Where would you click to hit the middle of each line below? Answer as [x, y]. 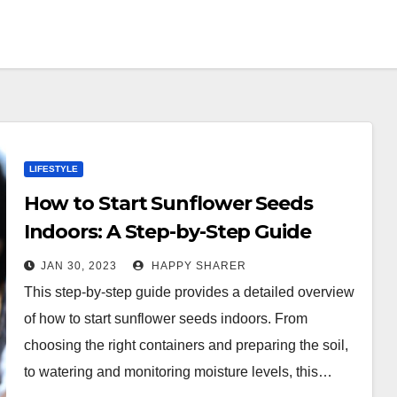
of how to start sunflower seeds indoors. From [165, 319]
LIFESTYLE [53, 169]
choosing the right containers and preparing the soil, [186, 345]
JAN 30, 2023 [78, 266]
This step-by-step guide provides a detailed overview [189, 292]
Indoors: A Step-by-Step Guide [167, 232]
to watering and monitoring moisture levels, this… [178, 372]
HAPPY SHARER [197, 266]
